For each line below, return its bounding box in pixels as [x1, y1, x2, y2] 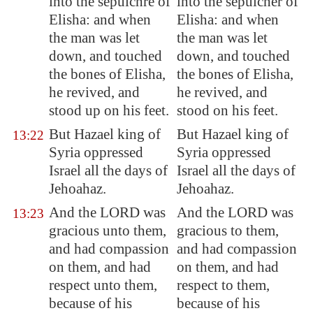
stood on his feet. [177, 102, 278, 119]
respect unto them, [49, 277, 157, 293]
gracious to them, [177, 222, 279, 239]
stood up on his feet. [49, 102, 169, 119]
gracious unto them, [49, 222, 166, 239]
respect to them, [177, 277, 270, 293]
